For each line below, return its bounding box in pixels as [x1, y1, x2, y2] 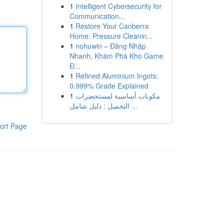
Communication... [69, 11, 125, 21]
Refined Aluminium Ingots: [75, 71, 158, 81]
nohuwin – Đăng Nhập [75, 41, 146, 51]
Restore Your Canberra [75, 21, 149, 31]
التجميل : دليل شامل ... [129, 101, 137, 111]
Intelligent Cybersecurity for [75, 1, 162, 11]
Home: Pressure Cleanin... [69, 31, 153, 41]
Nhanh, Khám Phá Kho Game [69, 51, 163, 61]
